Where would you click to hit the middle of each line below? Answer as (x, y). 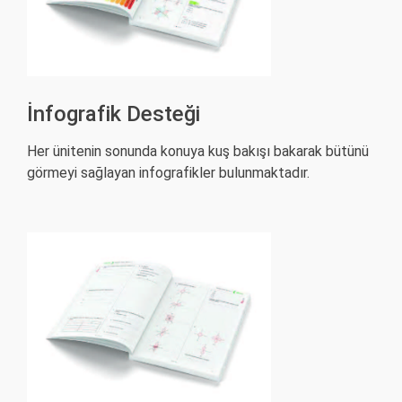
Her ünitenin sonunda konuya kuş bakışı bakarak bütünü (198, 151)
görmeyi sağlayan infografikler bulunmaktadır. (168, 172)
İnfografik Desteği (114, 114)
